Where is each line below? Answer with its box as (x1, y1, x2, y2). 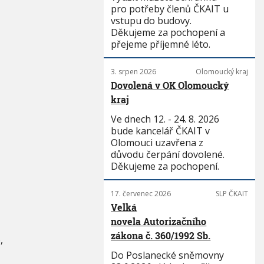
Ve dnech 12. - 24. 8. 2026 (111, 113, 220, 126)
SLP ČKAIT (215, 189, 248, 199)
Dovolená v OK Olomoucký (111, 79, 229, 91)
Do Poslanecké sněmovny (111, 249, 225, 262)
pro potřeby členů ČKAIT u (111, 2, 229, 15)
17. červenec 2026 (111, 189, 171, 199)
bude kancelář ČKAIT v (111, 124, 210, 137)
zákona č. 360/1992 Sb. (111, 229, 211, 242)
